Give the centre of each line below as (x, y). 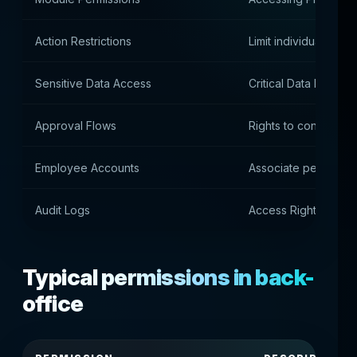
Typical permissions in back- (169, 277)
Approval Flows (76, 126)
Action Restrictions (83, 41)
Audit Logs (63, 210)
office (53, 304)
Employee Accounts (87, 168)
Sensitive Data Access (93, 83)
